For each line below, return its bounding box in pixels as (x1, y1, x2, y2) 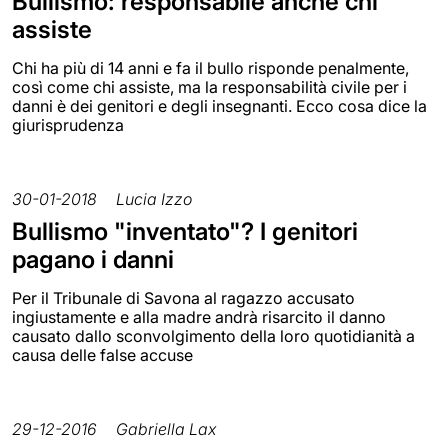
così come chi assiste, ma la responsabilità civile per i (12, 77, 407, 98)
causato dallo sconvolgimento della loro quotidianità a (12, 326, 415, 347)
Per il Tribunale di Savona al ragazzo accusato (12, 288, 355, 309)
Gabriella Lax (116, 419, 216, 440)
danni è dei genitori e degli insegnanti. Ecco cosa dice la (12, 96, 427, 117)
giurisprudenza (12, 115, 124, 136)
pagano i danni (12, 245, 174, 275)
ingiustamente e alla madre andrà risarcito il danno (12, 307, 386, 328)
